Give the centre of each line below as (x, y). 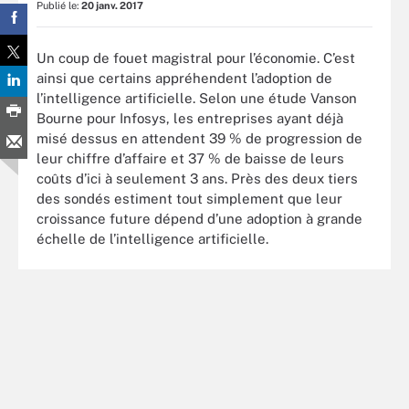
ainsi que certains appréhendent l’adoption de (184, 78)
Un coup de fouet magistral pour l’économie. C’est (196, 58)
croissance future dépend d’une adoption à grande (199, 218)
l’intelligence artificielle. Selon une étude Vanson (197, 98)
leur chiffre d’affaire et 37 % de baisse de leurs (190, 158)
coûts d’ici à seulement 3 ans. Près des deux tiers (197, 178)
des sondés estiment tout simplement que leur (189, 198)
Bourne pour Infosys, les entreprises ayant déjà (190, 118)
